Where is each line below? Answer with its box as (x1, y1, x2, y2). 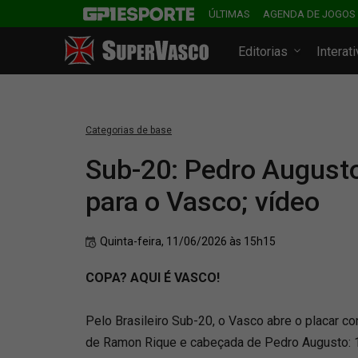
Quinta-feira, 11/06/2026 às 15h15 (100, 235, 276, 248)
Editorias (238, 44, 292, 59)
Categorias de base (86, 125, 172, 136)
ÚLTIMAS (209, 8, 250, 20)
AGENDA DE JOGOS (263, 8, 356, 20)
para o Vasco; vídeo (86, 185, 320, 217)
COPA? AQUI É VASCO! (86, 270, 220, 285)
